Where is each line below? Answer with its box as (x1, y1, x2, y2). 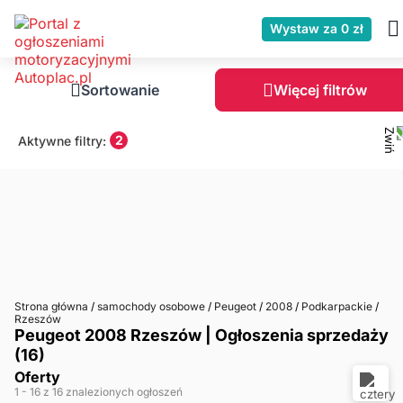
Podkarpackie (299, 300, 375, 313)
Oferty (14, 368, 60, 386)
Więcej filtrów (273, 81, 367, 99)
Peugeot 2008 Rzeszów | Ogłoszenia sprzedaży (14, 326, 389, 345)
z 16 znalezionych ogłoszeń (43, 385, 183, 399)
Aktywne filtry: (18, 132, 106, 148)
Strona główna (14, 300, 91, 313)
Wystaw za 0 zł (270, 21, 363, 36)
